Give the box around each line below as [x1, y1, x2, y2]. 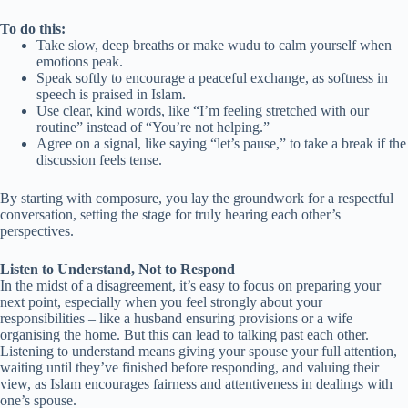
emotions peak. [36, 54, 123, 70]
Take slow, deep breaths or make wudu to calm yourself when [36, 37, 392, 54]
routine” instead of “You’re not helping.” [36, 119, 270, 136]
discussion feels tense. [36, 152, 162, 168]
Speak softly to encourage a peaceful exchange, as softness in [36, 70, 388, 87]
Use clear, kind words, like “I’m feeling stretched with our [36, 103, 369, 119]
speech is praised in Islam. [36, 87, 186, 103]
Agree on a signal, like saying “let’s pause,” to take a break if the [36, 136, 406, 152]
